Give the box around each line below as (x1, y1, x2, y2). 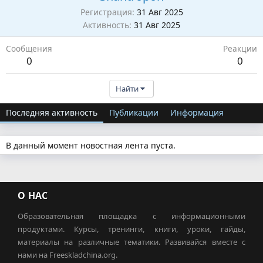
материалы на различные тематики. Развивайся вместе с (18, 236, 245, 247)
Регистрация (80, 6, 132, 18)
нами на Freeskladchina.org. (18, 249, 117, 260)
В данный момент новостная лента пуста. (6, 139, 176, 151)
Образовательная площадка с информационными (18, 210, 245, 221)
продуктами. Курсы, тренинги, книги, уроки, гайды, (18, 223, 245, 234)
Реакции (223, 42, 257, 54)
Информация (170, 106, 224, 118)
